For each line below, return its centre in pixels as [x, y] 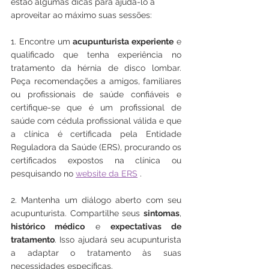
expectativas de [146, 226]
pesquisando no [43, 173]
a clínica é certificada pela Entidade [96, 134]
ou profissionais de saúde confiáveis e [96, 94]
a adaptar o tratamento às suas [96, 252]
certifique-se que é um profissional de [96, 107]
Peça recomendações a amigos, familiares [96, 81]
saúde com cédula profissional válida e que [96, 120]
